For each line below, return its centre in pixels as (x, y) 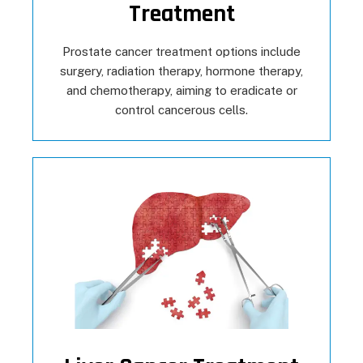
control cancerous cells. (181, 110)
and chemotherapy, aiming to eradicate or (181, 91)
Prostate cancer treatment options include (181, 52)
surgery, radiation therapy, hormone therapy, (181, 71)
